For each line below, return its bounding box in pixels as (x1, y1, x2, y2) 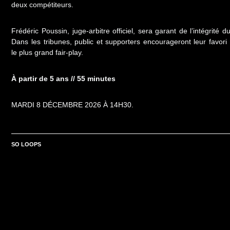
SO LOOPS (11, 141, 42, 147)
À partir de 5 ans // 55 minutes (11, 74, 116, 83)
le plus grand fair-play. (11, 48, 84, 56)
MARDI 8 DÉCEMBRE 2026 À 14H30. (11, 100, 134, 109)
